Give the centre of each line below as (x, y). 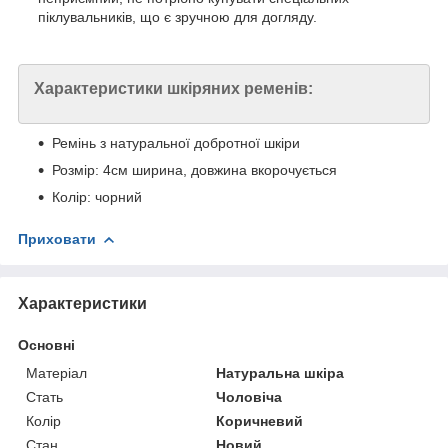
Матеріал (56, 372)
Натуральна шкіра (280, 372)
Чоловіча (249, 396)
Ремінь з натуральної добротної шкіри (178, 142)
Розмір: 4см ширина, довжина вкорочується (196, 169)
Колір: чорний (99, 196)
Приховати (57, 238)
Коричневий (260, 420)
